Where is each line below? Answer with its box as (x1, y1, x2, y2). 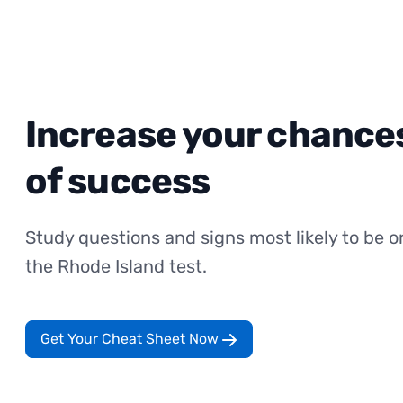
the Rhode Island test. (25, 255, 207, 277)
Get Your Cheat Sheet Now (40, 329, 222, 347)
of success (25, 159, 210, 202)
